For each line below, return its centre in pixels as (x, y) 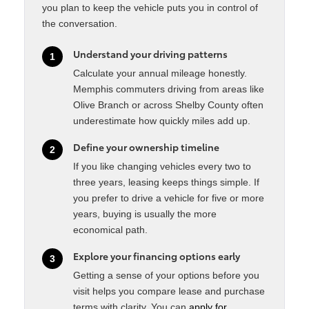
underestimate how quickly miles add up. (162, 121)
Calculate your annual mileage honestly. (160, 73)
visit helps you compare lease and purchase (169, 291)
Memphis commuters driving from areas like (169, 89)
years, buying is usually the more (145, 214)
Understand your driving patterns (150, 54)
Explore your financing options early (157, 256)
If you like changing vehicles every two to (162, 167)
